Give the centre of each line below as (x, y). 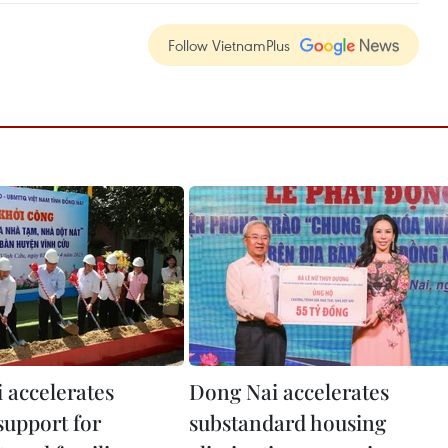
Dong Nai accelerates (289, 391)
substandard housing (287, 422)
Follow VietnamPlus (229, 45)
